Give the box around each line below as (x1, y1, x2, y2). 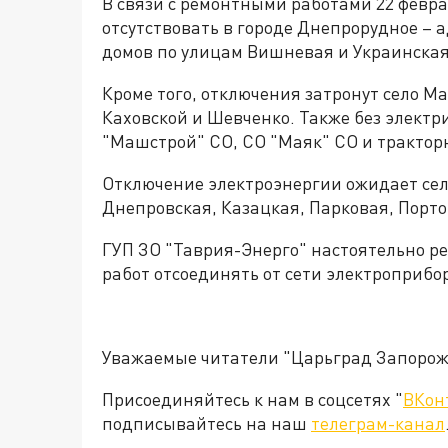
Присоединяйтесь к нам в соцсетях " (102, 388, 403, 410)
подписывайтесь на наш (102, 412, 311, 434)
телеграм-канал (311, 412, 445, 434)
